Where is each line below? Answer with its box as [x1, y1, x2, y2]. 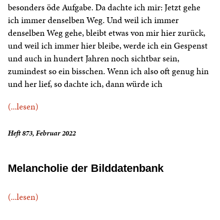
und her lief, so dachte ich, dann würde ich [8, 78, 163, 90]
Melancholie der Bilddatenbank [8, 162, 164, 175]
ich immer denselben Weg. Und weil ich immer [8, 14, 179, 27]
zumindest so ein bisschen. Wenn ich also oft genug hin [8, 65, 209, 78]
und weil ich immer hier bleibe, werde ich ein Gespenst [8, 39, 208, 52]
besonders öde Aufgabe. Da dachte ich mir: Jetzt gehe [8, 1, 200, 14]
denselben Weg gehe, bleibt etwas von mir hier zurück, [8, 27, 205, 39]
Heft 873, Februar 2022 [8, 128, 76, 138]
